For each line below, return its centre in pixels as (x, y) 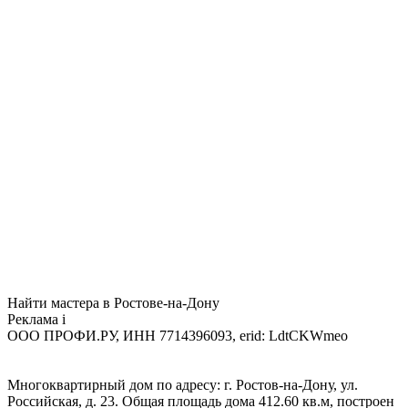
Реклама (35, 319)
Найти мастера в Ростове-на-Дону (113, 302)
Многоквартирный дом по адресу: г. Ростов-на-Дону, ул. (183, 384)
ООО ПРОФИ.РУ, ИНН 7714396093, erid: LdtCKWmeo (178, 335)
